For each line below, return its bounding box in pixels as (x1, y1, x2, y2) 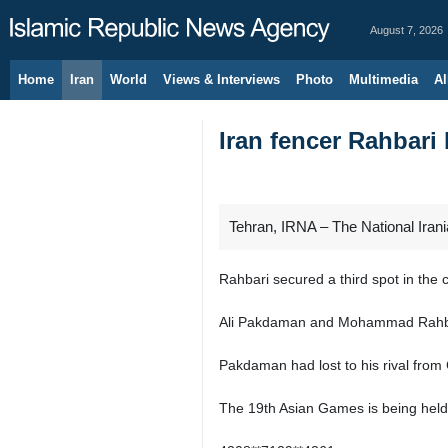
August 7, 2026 (370, 24, 443, 36)
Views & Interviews (163, 72, 280, 87)
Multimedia (349, 72, 418, 87)
